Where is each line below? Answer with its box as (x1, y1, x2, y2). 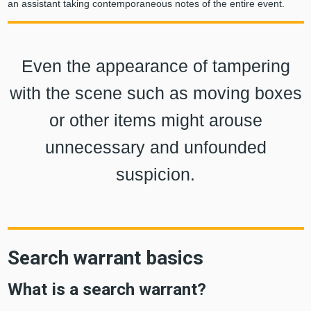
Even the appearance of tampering (21, 56, 290, 76)
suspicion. (116, 165, 195, 184)
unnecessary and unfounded (44, 137, 267, 157)
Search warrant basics (7, 246, 203, 270)
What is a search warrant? (7, 279, 206, 300)
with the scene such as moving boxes (9, 83, 302, 103)
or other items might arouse (49, 110, 262, 130)
